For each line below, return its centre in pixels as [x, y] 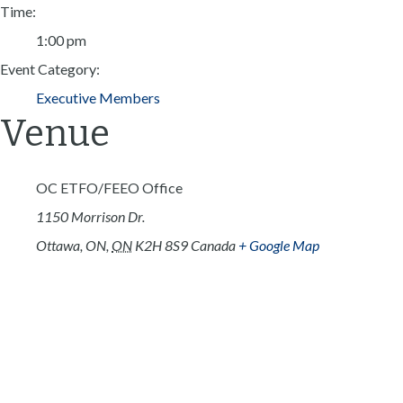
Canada [213, 245]
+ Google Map [279, 245]
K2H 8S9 [161, 245]
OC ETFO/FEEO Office [109, 187]
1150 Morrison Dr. [90, 216]
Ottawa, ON [71, 245]
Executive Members [98, 97]
